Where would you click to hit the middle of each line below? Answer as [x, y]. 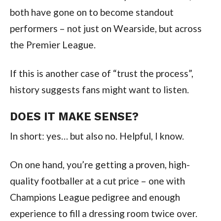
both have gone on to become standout [92, 12]
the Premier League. [53, 44]
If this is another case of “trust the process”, [101, 73]
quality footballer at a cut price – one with [97, 181]
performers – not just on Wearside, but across [106, 28]
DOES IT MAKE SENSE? [74, 116]
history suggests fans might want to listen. [99, 89]
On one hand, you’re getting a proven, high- [100, 164]
